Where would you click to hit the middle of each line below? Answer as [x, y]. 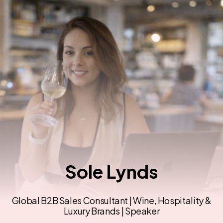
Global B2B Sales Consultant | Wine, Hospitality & [111, 200]
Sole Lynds [111, 171]
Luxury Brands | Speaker [111, 211]
